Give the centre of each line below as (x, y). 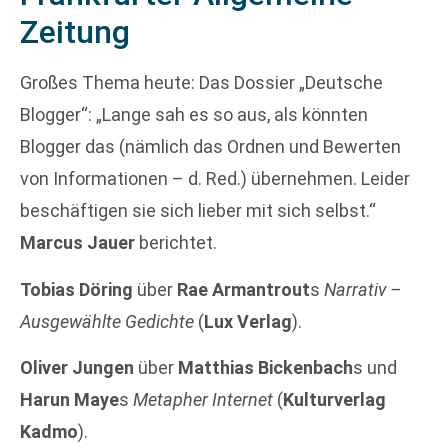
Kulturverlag (334, 400)
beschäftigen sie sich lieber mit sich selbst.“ (198, 211)
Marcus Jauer (77, 243)
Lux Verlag (248, 321)
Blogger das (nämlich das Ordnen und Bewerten (210, 147)
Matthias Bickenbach (265, 368)
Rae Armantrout (243, 289)
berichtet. (176, 243)
